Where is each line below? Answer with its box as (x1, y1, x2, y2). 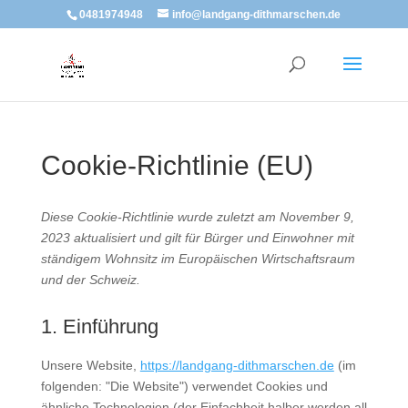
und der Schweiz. (40, 272, 140, 287)
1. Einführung (40, 315, 158, 338)
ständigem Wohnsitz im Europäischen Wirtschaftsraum (40, 251, 355, 266)
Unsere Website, (40, 358, 140, 372)
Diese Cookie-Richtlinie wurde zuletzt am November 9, (40, 209, 354, 224)
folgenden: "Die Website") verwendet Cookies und (40, 379, 328, 393)
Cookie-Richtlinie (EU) (40, 150, 313, 180)
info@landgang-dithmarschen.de (172, 8, 342, 21)
